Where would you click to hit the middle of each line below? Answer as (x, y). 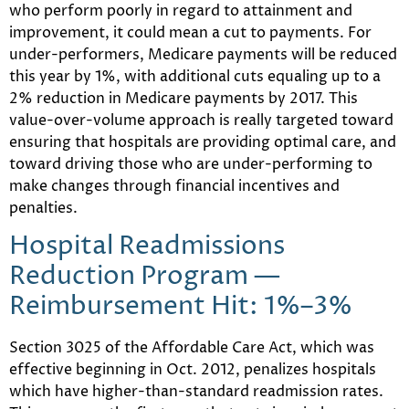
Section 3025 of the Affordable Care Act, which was (192, 348)
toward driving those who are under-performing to (191, 165)
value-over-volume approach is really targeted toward (201, 121)
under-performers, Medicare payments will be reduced (203, 55)
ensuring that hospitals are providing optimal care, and (203, 143)
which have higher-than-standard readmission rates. (196, 392)
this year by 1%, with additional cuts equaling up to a (195, 77)
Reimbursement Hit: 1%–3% (181, 307)
